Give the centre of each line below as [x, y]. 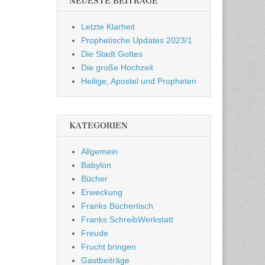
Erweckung [102, 193]
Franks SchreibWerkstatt [127, 220]
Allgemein [99, 152]
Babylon [96, 165]
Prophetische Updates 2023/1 [137, 41]
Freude [95, 233]
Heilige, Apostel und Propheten [139, 81]
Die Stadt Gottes [112, 54]
